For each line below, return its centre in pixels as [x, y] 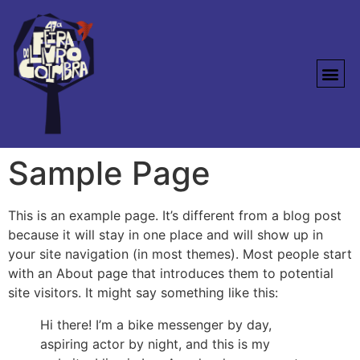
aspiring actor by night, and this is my [155, 344]
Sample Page [109, 173]
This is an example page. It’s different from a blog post [175, 215]
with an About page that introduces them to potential [171, 273]
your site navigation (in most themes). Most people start [180, 254]
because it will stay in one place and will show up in [166, 234]
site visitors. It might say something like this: [143, 292]
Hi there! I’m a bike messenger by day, [156, 324]
